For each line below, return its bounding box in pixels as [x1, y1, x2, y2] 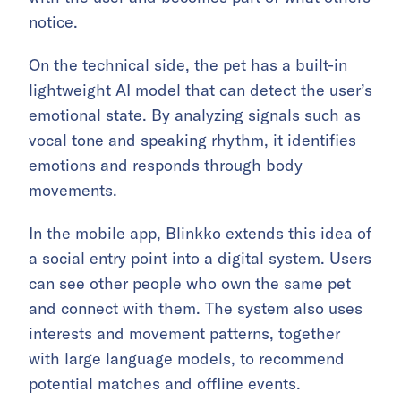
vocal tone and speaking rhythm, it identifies [29, 130, 356, 150]
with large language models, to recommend [29, 348, 345, 369]
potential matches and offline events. [29, 373, 301, 394]
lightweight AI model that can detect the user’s [29, 80, 372, 100]
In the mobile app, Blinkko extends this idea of [29, 223, 371, 243]
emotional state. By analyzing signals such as [29, 105, 361, 125]
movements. [29, 180, 117, 200]
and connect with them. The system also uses [29, 298, 363, 319]
